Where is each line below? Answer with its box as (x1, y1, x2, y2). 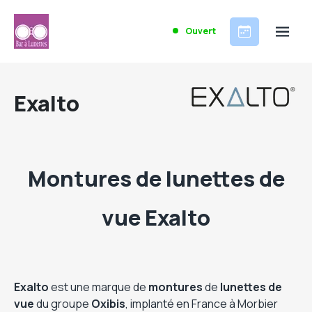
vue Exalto (102, 203, 210, 232)
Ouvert (184, 25, 216, 37)
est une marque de (49, 279, 148, 295)
